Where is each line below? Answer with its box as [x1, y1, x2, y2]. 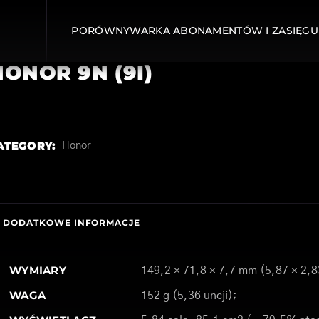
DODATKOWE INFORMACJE [2, 217, 141, 228]
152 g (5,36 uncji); [140, 290, 237, 301]
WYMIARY [9, 263, 67, 277]
